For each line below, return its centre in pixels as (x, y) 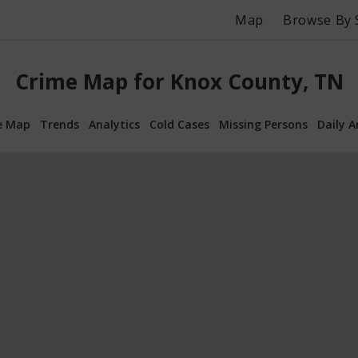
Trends (60, 124)
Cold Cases (179, 124)
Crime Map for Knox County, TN (179, 82)
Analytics (114, 124)
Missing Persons (263, 124)
